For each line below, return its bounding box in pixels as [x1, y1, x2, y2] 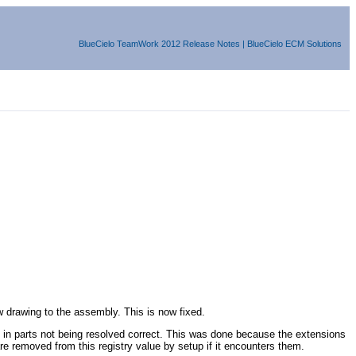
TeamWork [117, 39, 159, 48]
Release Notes [183, 39, 240, 48]
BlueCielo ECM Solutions [247, 39, 342, 48]
